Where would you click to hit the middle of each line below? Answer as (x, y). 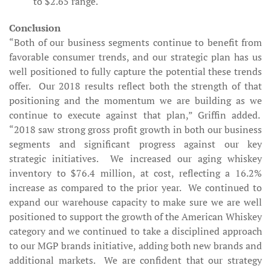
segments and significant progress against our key (135, 144)
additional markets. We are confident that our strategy (135, 260)
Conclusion (35, 28)
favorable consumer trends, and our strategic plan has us (135, 57)
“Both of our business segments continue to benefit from (135, 42)
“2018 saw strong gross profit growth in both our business (135, 129)
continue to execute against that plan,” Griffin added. (135, 115)
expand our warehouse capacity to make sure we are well (135, 202)
